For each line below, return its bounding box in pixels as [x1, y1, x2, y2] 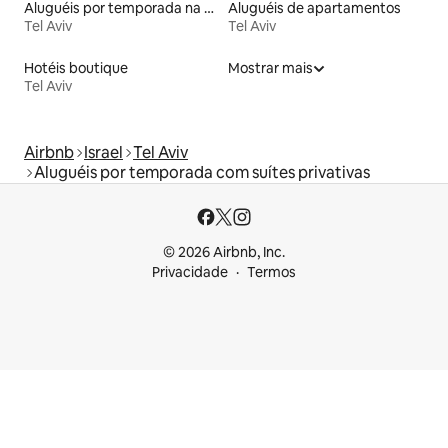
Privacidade [152, 263, 228, 281]
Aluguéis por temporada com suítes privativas [34, 161, 370, 183]
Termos [247, 263, 296, 281]
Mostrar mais [228, 58, 313, 77]
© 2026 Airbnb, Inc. [163, 243, 285, 261]
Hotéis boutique [24, 58, 128, 77]
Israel [84, 141, 123, 163]
